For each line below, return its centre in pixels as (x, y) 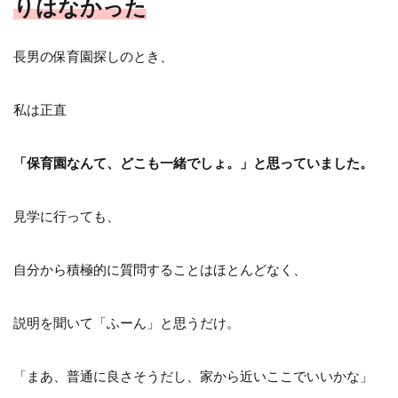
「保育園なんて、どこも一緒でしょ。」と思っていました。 (193, 162)
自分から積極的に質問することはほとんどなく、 (160, 269)
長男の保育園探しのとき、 (93, 56)
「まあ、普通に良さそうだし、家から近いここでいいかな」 (193, 375)
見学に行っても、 (67, 215)
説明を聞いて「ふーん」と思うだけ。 (127, 322)
